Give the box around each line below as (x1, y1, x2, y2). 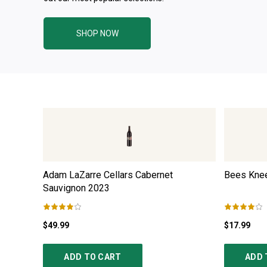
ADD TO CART (64, 252, 122, 262)
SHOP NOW (76, 29, 119, 39)
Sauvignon (43, 182, 86, 194)
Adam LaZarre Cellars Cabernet (43, 169, 173, 181)
